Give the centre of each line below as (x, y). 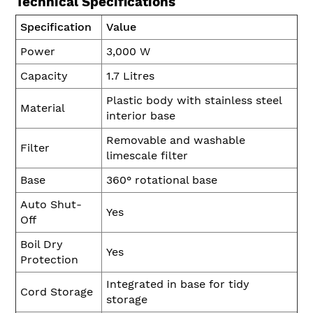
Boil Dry (42, 245)
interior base (141, 116)
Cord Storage (57, 292)
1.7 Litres (130, 76)
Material (43, 108)
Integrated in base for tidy (178, 284)
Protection (49, 260)
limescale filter (147, 156)
